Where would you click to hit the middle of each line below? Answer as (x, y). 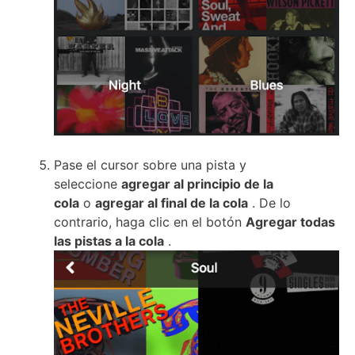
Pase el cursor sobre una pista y (150, 165)
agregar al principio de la (197, 184)
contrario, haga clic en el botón (150, 222)
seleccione (88, 184)
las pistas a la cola (109, 241)
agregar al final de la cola (172, 203)
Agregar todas (290, 222)
